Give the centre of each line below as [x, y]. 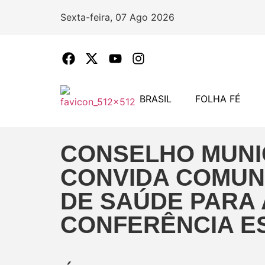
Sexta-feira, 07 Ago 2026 [117, 17]
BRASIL [156, 99]
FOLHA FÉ [218, 99]
